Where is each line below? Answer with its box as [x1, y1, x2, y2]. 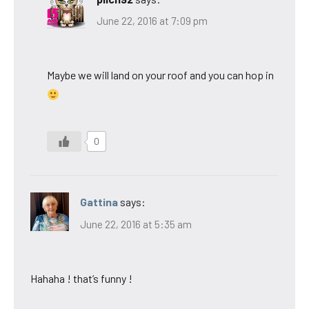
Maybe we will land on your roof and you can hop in [47, 68, 274, 82]
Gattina [80, 195, 118, 209]
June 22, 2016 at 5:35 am [80, 217, 192, 230]
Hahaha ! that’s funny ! [30, 271, 132, 285]
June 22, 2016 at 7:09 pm [97, 14, 208, 28]
